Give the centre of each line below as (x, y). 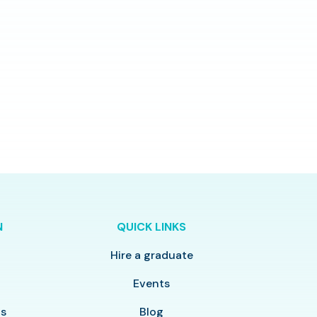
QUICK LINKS (152, 227)
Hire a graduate (151, 255)
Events (152, 284)
